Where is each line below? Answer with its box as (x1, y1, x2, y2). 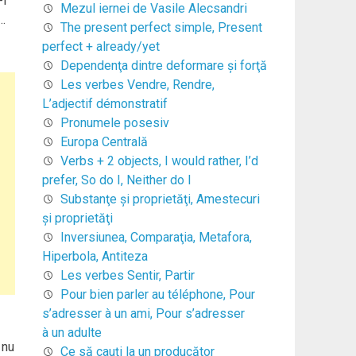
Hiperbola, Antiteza (41, 248, 148, 264)
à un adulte (41, 324, 102, 340)
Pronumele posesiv (60, 114, 169, 130)
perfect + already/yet (41, 38, 160, 54)
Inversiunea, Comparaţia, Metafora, (60, 229, 252, 245)
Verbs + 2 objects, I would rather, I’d (60, 153, 258, 168)
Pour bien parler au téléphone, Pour (60, 286, 255, 302)
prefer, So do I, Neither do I (41, 172, 192, 188)
